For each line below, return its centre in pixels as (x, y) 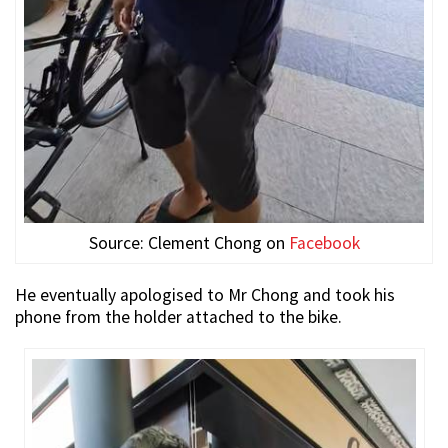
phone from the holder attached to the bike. (178, 316)
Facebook (324, 242)
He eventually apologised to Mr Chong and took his (205, 294)
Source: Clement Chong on (188, 242)
